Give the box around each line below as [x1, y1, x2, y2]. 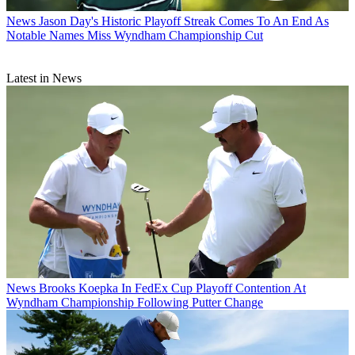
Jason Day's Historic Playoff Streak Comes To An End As [39, 14, 329, 29]
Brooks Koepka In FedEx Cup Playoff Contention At [39, 281, 306, 296]
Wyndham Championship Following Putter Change [6, 296, 263, 310]
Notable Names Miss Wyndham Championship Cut [6, 29, 263, 43]
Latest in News [6, 71, 82, 86]
